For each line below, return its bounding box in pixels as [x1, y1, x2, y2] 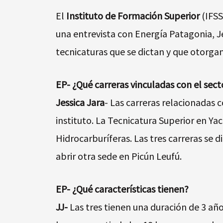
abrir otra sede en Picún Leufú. [56, 150, 184, 163]
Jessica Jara [56, 96, 105, 109]
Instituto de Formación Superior [64, 9, 200, 22]
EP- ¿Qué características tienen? [56, 183, 189, 196]
